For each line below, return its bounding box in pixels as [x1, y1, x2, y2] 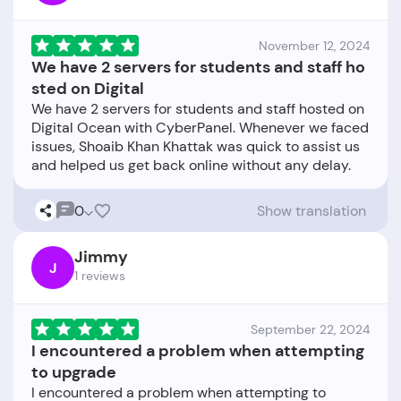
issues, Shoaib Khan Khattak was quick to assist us [31, 137, 360, 157]
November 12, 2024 [259, 38, 370, 55]
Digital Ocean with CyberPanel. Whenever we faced [31, 118, 369, 138]
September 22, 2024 [251, 321, 370, 338]
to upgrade [31, 362, 116, 384]
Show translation [257, 200, 366, 220]
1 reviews [74, 268, 125, 285]
